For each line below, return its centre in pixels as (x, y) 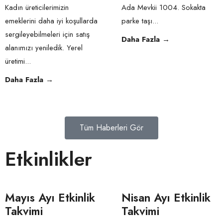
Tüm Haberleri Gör (111, 128)
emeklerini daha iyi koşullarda (51, 21)
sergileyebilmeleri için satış (47, 34)
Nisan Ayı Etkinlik (166, 198)
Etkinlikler (49, 159)
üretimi (15, 61)
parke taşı (137, 21)
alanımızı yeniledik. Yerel (44, 48)
